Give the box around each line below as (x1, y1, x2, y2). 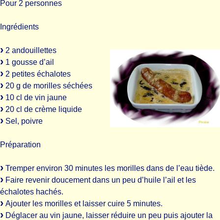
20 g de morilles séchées (3, 82, 92, 90)
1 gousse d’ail (3, 58, 54, 66)
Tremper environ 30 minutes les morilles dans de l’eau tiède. (3, 164, 215, 172)
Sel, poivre (3, 117, 43, 125)
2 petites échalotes (3, 70, 71, 78)
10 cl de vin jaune (3, 93, 67, 102)
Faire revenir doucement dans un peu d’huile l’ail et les (3, 176, 196, 184)
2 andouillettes (3, 46, 56, 55)
